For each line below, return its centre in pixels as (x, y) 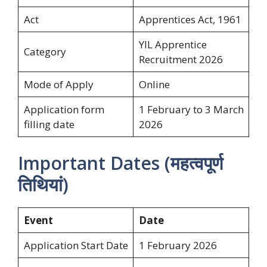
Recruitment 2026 (181, 60)
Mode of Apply (58, 85)
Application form (64, 110)
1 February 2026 (178, 245)
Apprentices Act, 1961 (190, 20)
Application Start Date (76, 245)
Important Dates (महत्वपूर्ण (120, 163)
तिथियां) (43, 184)
